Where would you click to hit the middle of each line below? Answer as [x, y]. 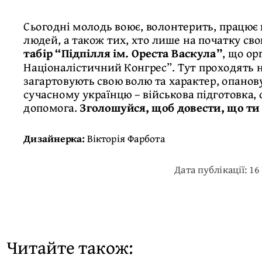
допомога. [52, 107]
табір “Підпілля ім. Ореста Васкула [120, 53]
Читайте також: [70, 247]
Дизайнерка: [54, 139]
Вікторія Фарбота [126, 139]
